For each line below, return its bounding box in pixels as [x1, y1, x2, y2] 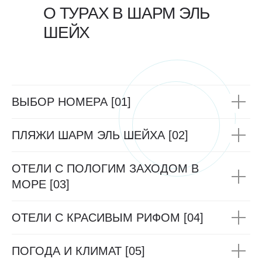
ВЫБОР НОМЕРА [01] [12, 95, 131, 108]
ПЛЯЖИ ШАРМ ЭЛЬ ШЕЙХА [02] [12, 129, 188, 142]
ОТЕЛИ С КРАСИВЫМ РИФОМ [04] [12, 211, 204, 224]
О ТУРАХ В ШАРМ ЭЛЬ [43, 4, 209, 22]
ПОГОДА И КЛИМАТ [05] [12, 244, 145, 257]
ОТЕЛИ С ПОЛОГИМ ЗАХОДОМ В [12, 162, 199, 175]
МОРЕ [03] [12, 178, 70, 191]
